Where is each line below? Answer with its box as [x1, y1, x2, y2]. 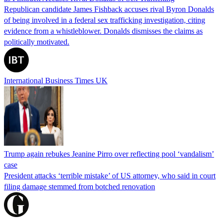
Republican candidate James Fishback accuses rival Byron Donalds [4, 4, 214, 13]
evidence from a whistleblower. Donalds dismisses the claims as [4, 26, 203, 35]
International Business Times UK [4, 76, 108, 85]
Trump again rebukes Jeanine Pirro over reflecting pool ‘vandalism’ [4, 149, 214, 158]
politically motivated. [4, 37, 69, 46]
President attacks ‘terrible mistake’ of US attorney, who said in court [4, 171, 216, 180]
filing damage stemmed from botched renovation [4, 182, 155, 191]
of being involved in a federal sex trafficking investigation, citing [4, 15, 205, 24]
